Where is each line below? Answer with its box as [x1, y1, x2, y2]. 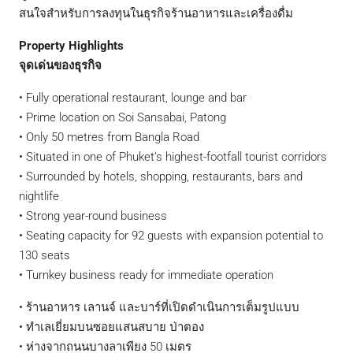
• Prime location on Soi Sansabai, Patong [19, 110, 226, 124]
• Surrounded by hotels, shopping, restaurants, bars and [19, 169, 303, 184]
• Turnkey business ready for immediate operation [19, 267, 273, 282]
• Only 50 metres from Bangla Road [19, 129, 199, 144]
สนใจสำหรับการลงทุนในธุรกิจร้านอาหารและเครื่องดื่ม [19, 6, 293, 20]
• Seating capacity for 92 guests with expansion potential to [19, 228, 323, 243]
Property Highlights [19, 38, 124, 53]
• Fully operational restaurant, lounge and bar [19, 90, 247, 105]
